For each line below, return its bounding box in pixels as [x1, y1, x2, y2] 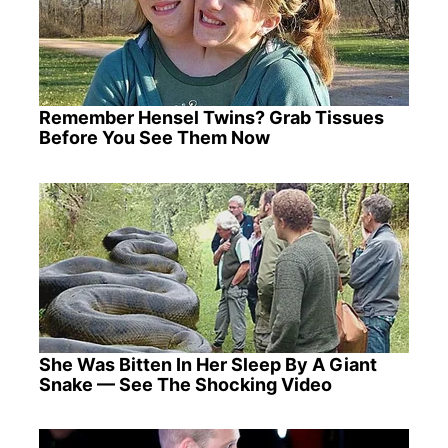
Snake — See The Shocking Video [38, 373, 332, 395]
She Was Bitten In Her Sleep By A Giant [38, 353, 377, 375]
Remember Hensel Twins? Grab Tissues [38, 107, 384, 129]
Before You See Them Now [38, 127, 270, 149]
